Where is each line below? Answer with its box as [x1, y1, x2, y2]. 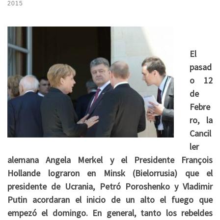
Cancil [189, 128, 211, 139]
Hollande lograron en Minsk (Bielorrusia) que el [7, 167, 213, 179]
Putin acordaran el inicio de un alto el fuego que [7, 194, 213, 206]
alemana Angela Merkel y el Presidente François [7, 154, 213, 166]
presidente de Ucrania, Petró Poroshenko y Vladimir [7, 181, 213, 192]
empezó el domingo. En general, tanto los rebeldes [7, 207, 213, 219]
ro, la [189, 114, 213, 126]
